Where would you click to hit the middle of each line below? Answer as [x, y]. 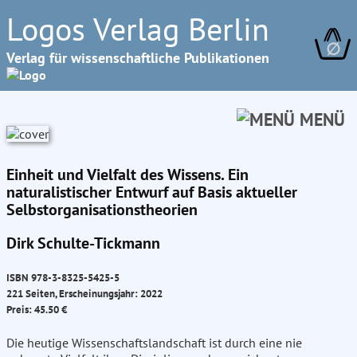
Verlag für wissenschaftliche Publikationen [138, 58]
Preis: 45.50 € [37, 310]
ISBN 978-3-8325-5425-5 [63, 278]
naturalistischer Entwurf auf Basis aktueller [152, 192]
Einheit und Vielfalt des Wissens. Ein [127, 175]
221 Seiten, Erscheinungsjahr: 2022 [84, 294]
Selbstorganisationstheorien [102, 210]
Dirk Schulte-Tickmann [83, 243]
